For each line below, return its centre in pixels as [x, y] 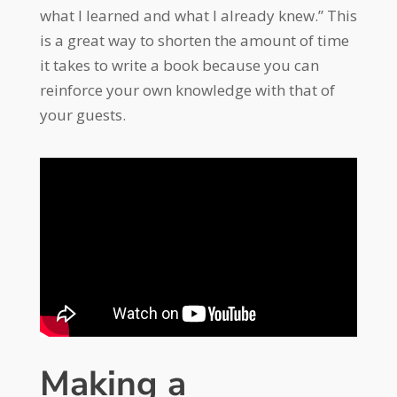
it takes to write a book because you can [179, 65]
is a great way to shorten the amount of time [194, 40]
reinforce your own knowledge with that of [187, 90]
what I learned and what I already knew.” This [198, 15]
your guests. [82, 114]
